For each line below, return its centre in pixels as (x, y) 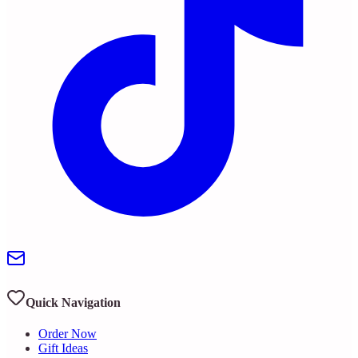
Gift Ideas (63, 348)
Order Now (68, 334)
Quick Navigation (73, 302)
